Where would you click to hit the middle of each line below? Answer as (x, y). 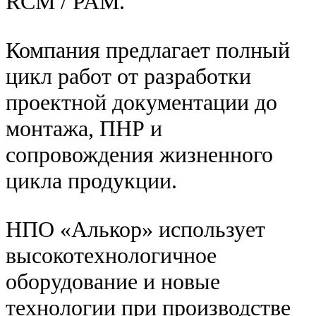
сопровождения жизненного (139, 155)
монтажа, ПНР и (84, 129)
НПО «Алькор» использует (135, 230)
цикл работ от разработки (128, 77)
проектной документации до (141, 103)
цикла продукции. (91, 181)
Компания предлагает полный (148, 50)
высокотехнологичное (111, 256)
